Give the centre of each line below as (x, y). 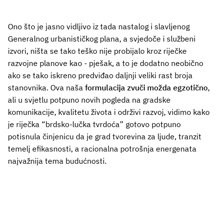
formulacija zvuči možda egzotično (145, 88)
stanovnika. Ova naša (45, 88)
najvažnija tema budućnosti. (57, 161)
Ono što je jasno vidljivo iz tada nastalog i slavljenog (99, 27)
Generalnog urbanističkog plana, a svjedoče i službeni (102, 39)
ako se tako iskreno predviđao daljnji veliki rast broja (100, 76)
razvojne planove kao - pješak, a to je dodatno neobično (106, 63)
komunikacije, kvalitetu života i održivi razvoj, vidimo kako (109, 112)
